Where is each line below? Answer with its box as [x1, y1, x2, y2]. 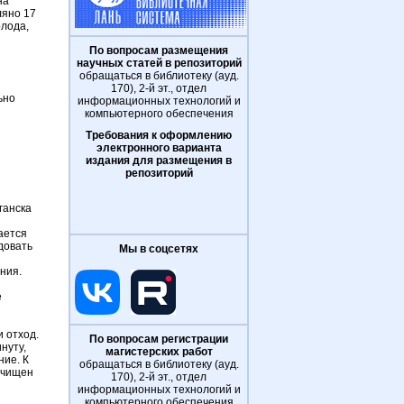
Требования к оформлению [86, 129, 232, 142]
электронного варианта [96, 142, 222, 154]
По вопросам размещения [89, 44, 228, 57]
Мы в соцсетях [119, 243, 198, 255]
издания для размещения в [86, 154, 232, 167]
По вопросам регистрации [89, 333, 228, 345]
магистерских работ [105, 345, 213, 358]
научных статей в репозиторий [76, 57, 242, 69]
